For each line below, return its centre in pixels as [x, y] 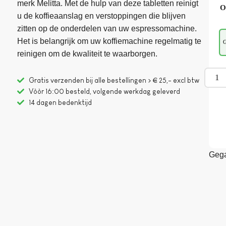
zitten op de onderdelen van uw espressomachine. [107, 29]
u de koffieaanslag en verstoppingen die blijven [102, 16]
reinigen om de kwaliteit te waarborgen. [88, 54]
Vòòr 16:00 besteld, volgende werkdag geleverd [104, 91]
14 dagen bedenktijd [60, 102]
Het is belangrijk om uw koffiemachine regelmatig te [109, 41]
